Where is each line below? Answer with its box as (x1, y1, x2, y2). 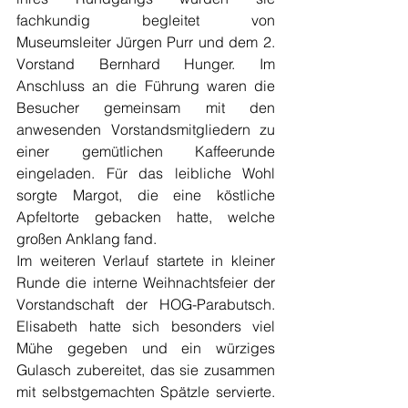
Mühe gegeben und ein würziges (16, 339, 275, 358)
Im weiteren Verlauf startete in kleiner (16, 251, 275, 270)
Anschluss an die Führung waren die (16, 76, 275, 96)
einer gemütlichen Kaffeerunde (16, 142, 275, 161)
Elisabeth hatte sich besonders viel (16, 317, 275, 336)
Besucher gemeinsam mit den (16, 98, 275, 117)
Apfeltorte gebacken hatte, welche (16, 208, 275, 227)
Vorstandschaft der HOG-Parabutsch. (16, 295, 275, 314)
